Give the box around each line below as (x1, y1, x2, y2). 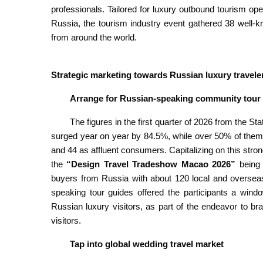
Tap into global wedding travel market (70, 238, 224, 249)
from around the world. (51, 32, 141, 42)
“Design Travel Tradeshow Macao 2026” (66, 159, 236, 169)
